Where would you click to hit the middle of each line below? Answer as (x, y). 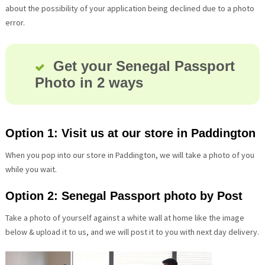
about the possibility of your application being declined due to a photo (130, 9)
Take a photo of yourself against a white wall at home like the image (125, 218)
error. (15, 23)
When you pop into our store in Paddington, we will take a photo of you (130, 155)
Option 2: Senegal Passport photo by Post (124, 196)
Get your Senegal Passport (144, 66)
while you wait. (31, 169)
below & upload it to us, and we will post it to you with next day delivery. (132, 232)
